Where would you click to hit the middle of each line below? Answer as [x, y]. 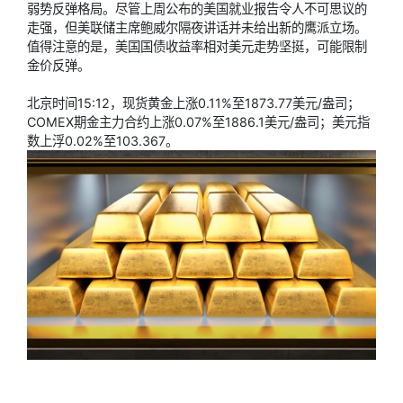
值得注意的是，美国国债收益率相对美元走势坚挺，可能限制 [197, 47]
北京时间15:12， [75, 103]
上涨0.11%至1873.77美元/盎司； [266, 103]
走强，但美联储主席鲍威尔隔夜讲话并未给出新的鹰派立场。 [197, 28]
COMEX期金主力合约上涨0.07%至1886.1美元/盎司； [179, 122]
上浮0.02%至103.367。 [109, 141]
